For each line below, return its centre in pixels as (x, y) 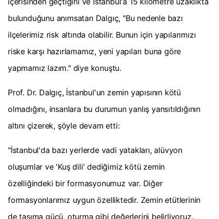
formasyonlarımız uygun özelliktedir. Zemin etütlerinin (104, 200)
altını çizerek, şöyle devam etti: (64, 126)
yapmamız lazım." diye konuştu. (65, 68)
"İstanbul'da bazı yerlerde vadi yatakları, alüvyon (95, 150)
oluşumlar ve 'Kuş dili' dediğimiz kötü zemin (87, 167)
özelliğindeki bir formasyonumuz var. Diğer (85, 184)
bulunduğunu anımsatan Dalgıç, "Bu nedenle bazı (95, 18)
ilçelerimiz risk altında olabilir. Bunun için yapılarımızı (102, 35)
